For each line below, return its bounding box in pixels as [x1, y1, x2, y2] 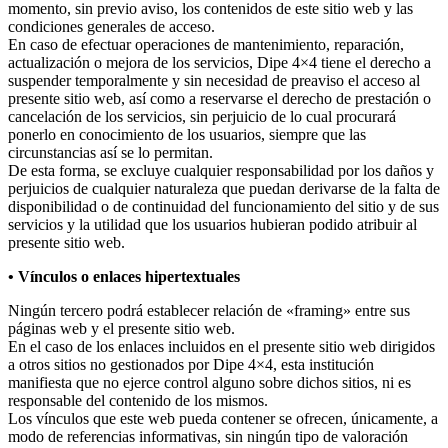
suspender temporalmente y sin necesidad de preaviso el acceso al [8, 71, 420, 89]
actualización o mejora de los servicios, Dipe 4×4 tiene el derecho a [8, 53, 431, 71]
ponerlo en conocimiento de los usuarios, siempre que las [8, 125, 366, 143]
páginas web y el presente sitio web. [8, 319, 235, 337]
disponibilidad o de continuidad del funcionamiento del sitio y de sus [8, 197, 439, 215]
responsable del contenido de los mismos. [8, 391, 268, 409]
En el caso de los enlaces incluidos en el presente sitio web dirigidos [8, 337, 435, 355]
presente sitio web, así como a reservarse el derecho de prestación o [8, 89, 431, 107]
